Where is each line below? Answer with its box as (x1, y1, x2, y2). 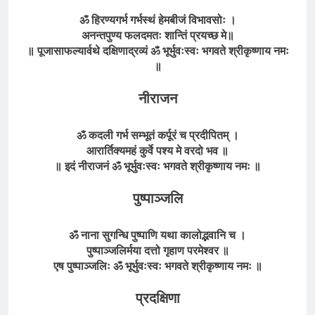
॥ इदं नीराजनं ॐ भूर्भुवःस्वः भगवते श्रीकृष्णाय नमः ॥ (54, 159, 261, 174)
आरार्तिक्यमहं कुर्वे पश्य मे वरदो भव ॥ (86, 143, 229, 158)
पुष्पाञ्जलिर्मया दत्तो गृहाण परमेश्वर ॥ (86, 243, 229, 258)
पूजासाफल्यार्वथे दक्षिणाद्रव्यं (37, 44, 148, 58)
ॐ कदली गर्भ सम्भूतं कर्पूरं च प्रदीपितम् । (76, 128, 239, 143)
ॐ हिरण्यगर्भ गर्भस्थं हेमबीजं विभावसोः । (79, 13, 236, 27)
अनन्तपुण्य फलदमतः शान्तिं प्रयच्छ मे (81, 28, 226, 43)
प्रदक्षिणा (135, 290, 180, 307)
